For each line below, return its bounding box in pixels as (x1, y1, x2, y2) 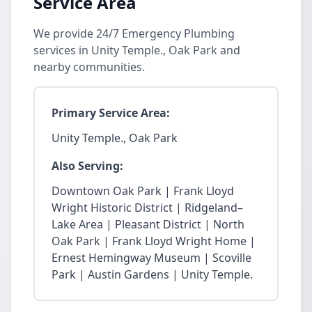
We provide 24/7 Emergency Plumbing (33, 26, 235, 41)
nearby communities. (33, 59, 145, 75)
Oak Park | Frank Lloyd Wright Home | (52, 233, 256, 249)
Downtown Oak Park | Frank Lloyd (52, 183, 234, 198)
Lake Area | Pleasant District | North (52, 217, 244, 232)
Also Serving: (52, 158, 123, 173)
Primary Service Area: (52, 105, 170, 120)
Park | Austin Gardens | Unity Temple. (52, 267, 253, 282)
